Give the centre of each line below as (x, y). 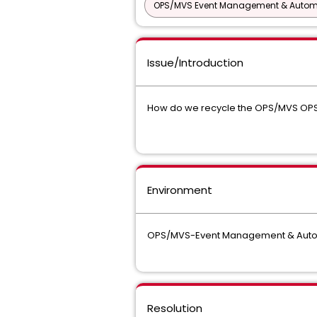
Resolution (175, 308)
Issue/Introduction (195, 63)
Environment (180, 190)
